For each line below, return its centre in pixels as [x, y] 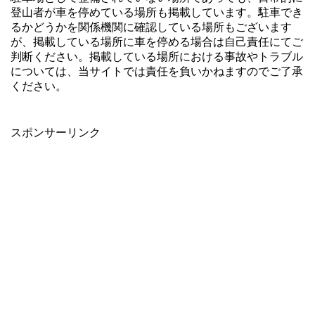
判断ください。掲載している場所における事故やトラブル [157, 56]
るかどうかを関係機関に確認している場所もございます [151, 27]
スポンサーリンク [56, 132]
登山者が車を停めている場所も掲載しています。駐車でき [157, 12]
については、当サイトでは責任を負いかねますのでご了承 [157, 71]
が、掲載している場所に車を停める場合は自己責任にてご [157, 41]
